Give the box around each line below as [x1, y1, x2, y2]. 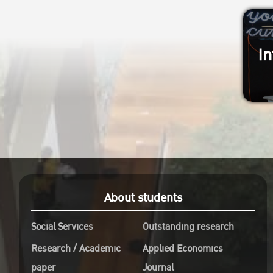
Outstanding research [143, 218, 235, 235]
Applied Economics [143, 240, 224, 257]
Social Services [31, 218, 94, 235]
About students [104, 188, 182, 208]
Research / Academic [31, 240, 121, 257]
